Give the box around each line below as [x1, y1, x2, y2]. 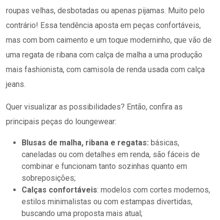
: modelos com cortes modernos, [97, 185, 210, 194]
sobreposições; [22, 173, 76, 183]
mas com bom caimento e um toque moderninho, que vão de [6, 35, 212, 45]
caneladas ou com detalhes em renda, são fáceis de [22, 150, 200, 159]
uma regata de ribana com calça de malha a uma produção [6, 50, 202, 59]
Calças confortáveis [22, 185, 97, 194]
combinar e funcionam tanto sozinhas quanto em [22, 162, 187, 171]
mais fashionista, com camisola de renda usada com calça [6, 65, 205, 74]
